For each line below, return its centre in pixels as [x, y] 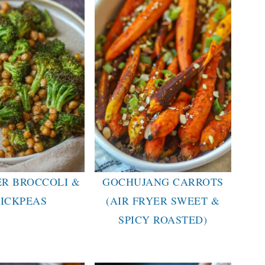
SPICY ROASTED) [163, 219]
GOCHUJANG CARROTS [163, 181]
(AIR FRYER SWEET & [163, 200]
